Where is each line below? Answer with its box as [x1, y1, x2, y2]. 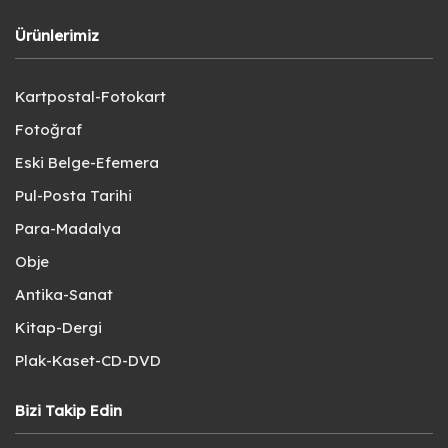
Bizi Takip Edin [15, 400, 122, 420]
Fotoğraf [15, 119, 82, 139]
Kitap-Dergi [15, 317, 102, 337]
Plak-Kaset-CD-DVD [15, 350, 161, 370]
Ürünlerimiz [15, 25, 99, 45]
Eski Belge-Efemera [15, 152, 159, 172]
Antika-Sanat [15, 284, 113, 304]
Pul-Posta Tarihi [15, 185, 132, 205]
